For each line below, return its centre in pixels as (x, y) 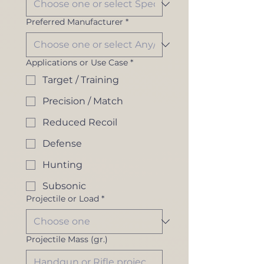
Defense (62, 144)
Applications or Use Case (77, 63)
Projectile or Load (62, 199)
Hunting (62, 165)
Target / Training (81, 80)
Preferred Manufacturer (75, 22)
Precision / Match (83, 101)
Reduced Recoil (80, 123)
